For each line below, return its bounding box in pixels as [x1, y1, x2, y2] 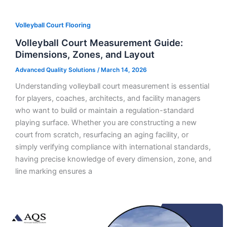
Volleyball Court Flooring [15, 21, 91, 29]
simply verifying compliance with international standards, [15, 142, 211, 152]
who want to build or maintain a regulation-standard [15, 106, 194, 116]
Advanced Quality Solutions [15, 66, 97, 73]
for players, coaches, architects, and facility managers [15, 94, 201, 103]
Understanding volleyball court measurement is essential [15, 82, 209, 91]
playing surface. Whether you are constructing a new [15, 118, 197, 128]
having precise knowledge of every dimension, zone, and [15, 155, 212, 164]
